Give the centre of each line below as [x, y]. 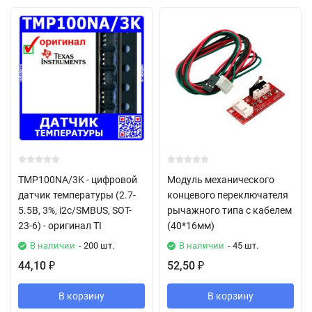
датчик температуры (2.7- [77, 195]
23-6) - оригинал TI [60, 226]
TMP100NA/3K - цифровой [78, 180]
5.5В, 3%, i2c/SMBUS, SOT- [75, 210]
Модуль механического [221, 180]
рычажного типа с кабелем [229, 210]
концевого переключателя [228, 195]
